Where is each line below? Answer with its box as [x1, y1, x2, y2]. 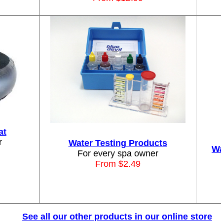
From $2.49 [95, 159, 141, 169]
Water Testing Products [68, 138, 167, 148]
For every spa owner [77, 148, 158, 158]
